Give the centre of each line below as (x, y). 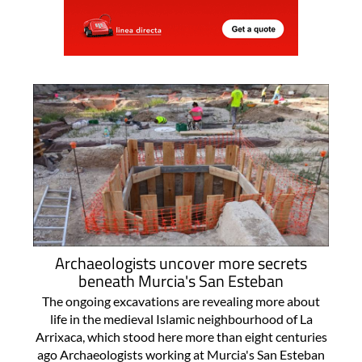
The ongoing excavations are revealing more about (181, 301)
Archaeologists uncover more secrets (181, 263)
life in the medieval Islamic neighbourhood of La (181, 319)
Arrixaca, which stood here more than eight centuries (181, 337)
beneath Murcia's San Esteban (181, 281)
